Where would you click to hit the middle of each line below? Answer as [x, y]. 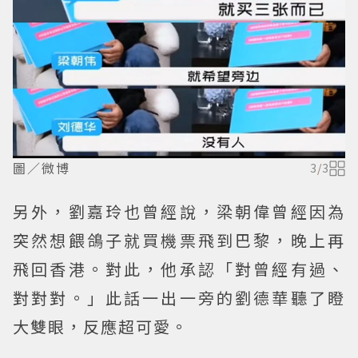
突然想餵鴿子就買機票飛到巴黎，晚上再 [179, 241]
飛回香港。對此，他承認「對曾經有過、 [179, 269]
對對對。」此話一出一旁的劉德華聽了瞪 [179, 298]
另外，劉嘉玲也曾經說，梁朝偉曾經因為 [179, 212]
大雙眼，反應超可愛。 [101, 327]
